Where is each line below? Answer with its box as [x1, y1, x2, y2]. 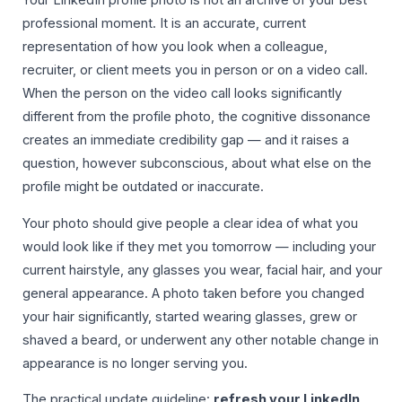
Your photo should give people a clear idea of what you [22, 214, 358, 232]
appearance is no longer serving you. [22, 354, 248, 371]
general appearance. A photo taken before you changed [22, 284, 364, 301]
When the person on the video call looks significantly [22, 85, 342, 102]
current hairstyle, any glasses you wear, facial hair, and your [22, 261, 382, 278]
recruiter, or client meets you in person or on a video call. [22, 62, 368, 79]
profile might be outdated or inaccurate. [22, 179, 264, 196]
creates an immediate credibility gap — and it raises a [22, 132, 349, 149]
